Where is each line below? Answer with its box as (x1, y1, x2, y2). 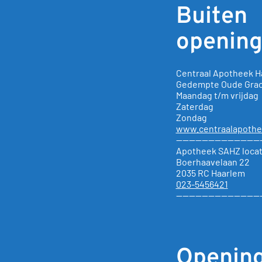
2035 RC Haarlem (175, 167, 245, 179)
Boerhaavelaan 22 (175, 156, 250, 168)
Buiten (175, 2, 247, 32)
